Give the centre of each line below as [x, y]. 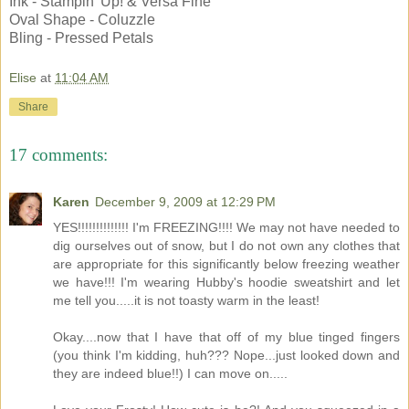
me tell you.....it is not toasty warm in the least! [186, 301]
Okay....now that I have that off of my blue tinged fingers [226, 337]
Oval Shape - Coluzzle [82, 20]
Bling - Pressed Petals [81, 38]
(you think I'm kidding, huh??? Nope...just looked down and [226, 356]
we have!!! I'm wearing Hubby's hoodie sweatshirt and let [226, 283]
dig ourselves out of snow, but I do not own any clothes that [226, 246]
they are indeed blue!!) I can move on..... [170, 374]
